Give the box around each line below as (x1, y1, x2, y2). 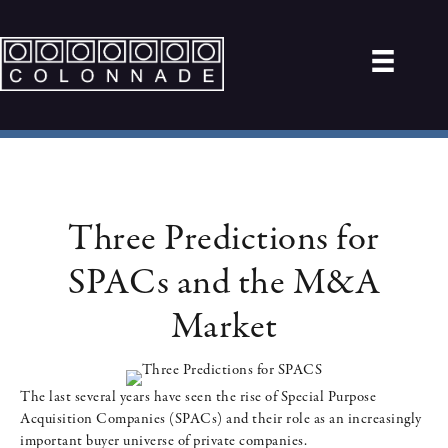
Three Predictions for (68, 214, 380, 265)
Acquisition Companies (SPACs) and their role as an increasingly (20, 409, 422, 429)
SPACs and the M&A (67, 258, 381, 309)
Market (170, 302, 278, 353)
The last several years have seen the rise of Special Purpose (20, 387, 376, 407)
